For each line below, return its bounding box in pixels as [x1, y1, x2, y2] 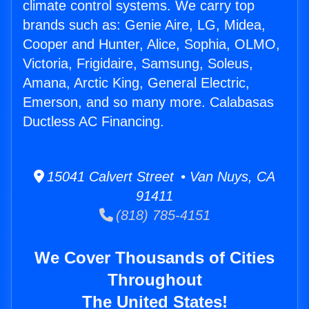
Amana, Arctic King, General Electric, [23, 75, 250, 91]
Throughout [107, 270, 202, 290]
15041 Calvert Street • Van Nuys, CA [44, 169, 275, 185]
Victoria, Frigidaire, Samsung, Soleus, [23, 56, 253, 72]
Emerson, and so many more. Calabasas [23, 94, 274, 110]
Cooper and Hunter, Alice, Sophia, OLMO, [23, 37, 280, 52]
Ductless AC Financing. [23, 114, 164, 130]
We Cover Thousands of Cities [34, 248, 275, 268]
